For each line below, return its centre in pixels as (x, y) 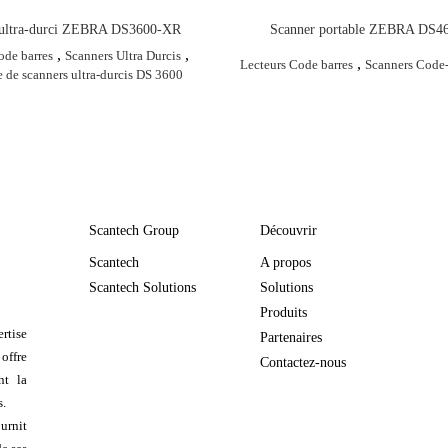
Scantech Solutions (143, 287)
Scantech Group (134, 230)
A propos (285, 262)
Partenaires (291, 337)
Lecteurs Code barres (297, 65)
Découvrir (288, 230)
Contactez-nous (303, 362)
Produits (283, 312)
